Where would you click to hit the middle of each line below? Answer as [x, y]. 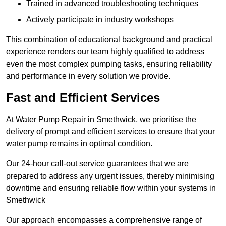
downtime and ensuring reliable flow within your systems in [111, 188]
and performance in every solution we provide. [88, 76]
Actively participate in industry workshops [100, 20]
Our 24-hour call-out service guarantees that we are [97, 164]
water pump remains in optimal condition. [80, 144]
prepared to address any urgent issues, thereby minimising [110, 176]
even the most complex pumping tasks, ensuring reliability [109, 64]
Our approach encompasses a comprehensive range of [104, 220]
